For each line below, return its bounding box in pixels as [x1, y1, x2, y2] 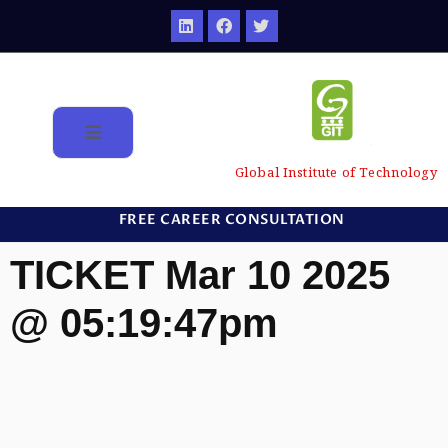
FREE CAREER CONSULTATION [118, 210, 345, 230]
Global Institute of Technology [234, 163, 438, 182]
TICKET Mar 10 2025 [10, 253, 390, 298]
